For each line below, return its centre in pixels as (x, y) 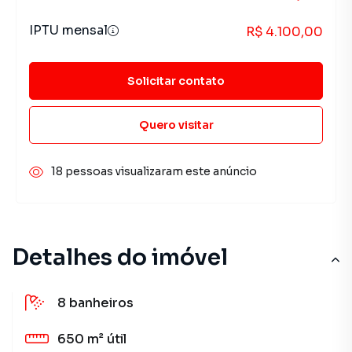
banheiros (101, 303)
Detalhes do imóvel (120, 257)
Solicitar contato (176, 81)
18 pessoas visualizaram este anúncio (154, 171)
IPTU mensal (68, 30)
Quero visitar (176, 125)
